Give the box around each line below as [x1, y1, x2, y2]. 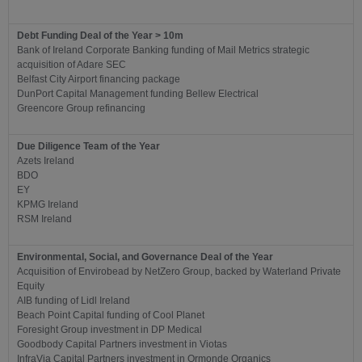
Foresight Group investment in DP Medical [17, 324, 202, 336]
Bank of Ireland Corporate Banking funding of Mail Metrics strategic [17, 44, 309, 57]
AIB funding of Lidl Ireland [17, 295, 130, 307]
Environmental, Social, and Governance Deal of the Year [17, 251, 273, 263]
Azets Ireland [17, 155, 74, 167]
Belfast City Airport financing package [17, 74, 180, 86]
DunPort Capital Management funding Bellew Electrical [17, 88, 259, 100]
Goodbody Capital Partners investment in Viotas [17, 339, 227, 351]
